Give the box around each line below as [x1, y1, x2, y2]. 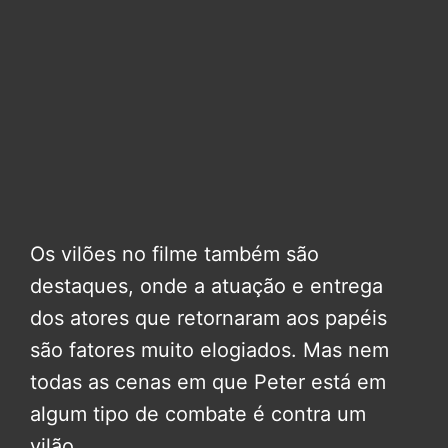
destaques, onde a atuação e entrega [30, 274, 383, 299]
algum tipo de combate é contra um [30, 402, 366, 427]
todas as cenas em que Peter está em [30, 370, 386, 395]
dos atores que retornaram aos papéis [30, 306, 387, 331]
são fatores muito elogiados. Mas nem [30, 338, 389, 363]
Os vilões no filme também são [30, 242, 319, 267]
